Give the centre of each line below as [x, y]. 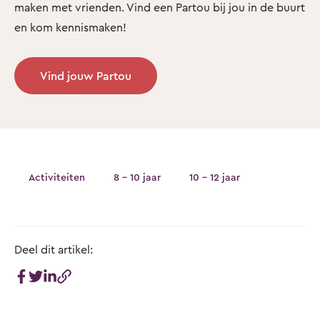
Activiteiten [57, 177]
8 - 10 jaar [137, 177]
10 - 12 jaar [215, 177]
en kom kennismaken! [70, 27]
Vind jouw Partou [86, 75]
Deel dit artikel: [54, 249]
